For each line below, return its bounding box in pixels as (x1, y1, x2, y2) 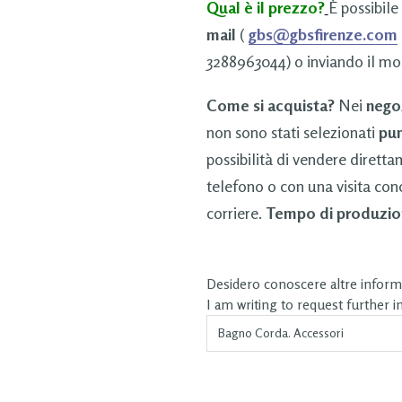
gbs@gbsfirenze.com (248, 23, 398, 44)
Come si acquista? (205, 94, 335, 115)
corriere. (205, 202, 266, 223)
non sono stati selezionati (205, 121, 379, 142)
